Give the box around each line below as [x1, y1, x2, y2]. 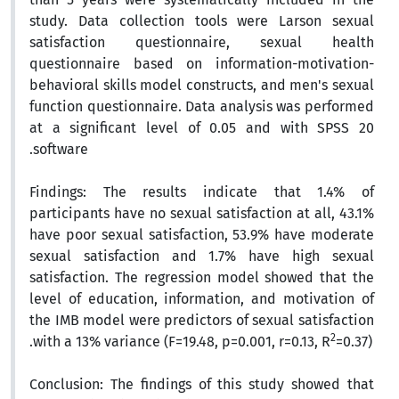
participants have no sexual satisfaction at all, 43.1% [29, 205, 374, 222]
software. [33, 141, 88, 158]
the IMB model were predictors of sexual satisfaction [29, 312, 374, 329]
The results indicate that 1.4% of [86, 183, 374, 200]
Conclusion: [29, 376, 103, 393]
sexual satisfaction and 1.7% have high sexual [29, 248, 374, 265]
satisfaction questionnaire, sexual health [29, 34, 374, 51]
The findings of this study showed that [103, 376, 374, 393]
